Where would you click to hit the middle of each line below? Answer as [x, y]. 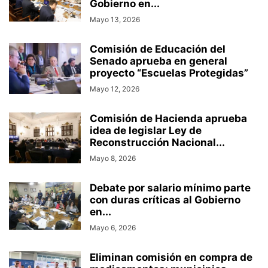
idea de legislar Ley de [146, 131]
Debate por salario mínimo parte [170, 188]
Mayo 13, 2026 [115, 20]
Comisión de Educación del [158, 49]
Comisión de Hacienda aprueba [168, 119]
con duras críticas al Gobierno [165, 200]
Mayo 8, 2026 [113, 159]
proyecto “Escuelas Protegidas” [169, 73]
